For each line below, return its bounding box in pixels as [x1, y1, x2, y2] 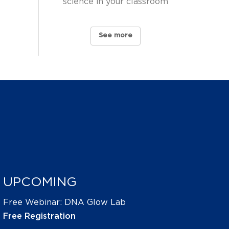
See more [99, 32, 132, 39]
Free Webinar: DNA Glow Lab [3, 198, 126, 207]
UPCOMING [3, 175, 77, 189]
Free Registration [3, 212, 76, 220]
